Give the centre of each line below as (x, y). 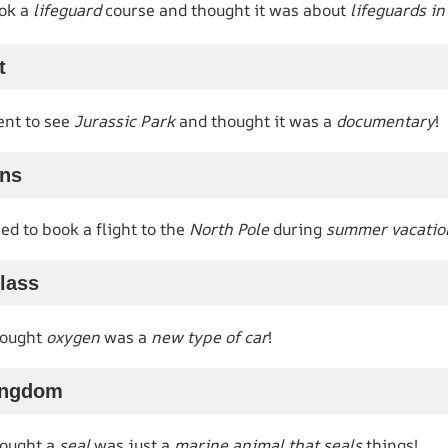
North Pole (229, 228)
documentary (385, 120)
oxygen (73, 336)
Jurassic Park (124, 120)
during (297, 228)
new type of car (209, 336)
